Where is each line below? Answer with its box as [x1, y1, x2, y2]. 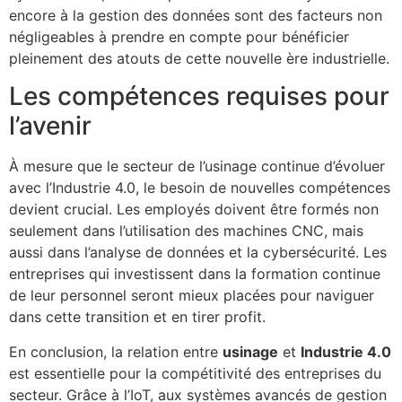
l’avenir [9, 110, 92, 142]
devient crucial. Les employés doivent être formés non [9, 200, 379, 219]
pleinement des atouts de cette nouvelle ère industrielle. [9, 48, 389, 67]
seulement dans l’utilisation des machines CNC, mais [9, 222, 363, 240]
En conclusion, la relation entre [9, 342, 223, 361]
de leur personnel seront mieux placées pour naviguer [9, 286, 374, 305]
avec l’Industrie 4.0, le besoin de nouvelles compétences [9, 179, 390, 197]
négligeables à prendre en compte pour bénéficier [9, 27, 349, 46]
